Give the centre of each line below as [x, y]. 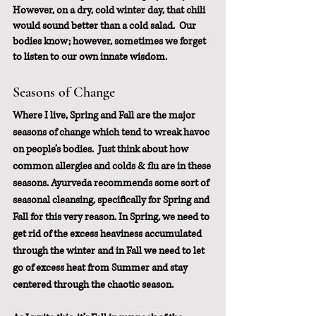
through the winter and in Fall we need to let [110, 251]
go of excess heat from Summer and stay [101, 268]
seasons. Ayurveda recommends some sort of [112, 183]
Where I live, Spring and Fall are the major [105, 116]
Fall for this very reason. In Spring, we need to [112, 217]
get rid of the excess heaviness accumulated [108, 234]
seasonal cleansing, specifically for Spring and [112, 200]
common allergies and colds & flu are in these [113, 166]
